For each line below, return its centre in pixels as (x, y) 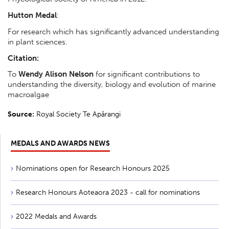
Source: (21, 114)
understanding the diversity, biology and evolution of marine (112, 85)
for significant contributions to (147, 74)
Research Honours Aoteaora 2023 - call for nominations (108, 193)
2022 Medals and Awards (56, 217)
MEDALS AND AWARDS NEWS (60, 144)
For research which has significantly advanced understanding (113, 31)
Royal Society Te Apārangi (77, 114)
